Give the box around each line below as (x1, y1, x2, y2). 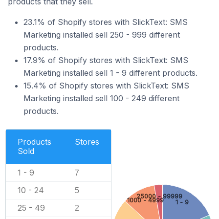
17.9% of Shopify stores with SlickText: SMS (23, 55, 188, 65)
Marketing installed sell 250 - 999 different (23, 29, 180, 40)
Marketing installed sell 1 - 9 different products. (23, 67, 197, 78)
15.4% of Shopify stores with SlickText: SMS (23, 80, 189, 90)
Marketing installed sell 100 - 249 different (23, 93, 179, 103)
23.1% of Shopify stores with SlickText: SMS (23, 17, 188, 27)
